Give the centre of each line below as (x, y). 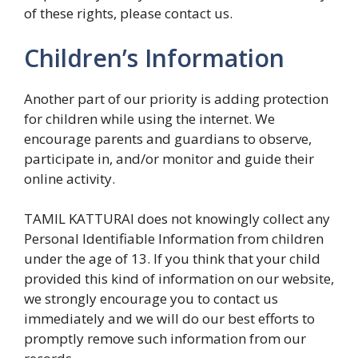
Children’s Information (154, 58)
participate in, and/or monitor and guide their (169, 158)
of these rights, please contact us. (128, 13)
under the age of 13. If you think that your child (172, 259)
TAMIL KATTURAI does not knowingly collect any (177, 219)
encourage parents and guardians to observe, (168, 138)
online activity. (70, 178)
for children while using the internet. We (149, 118)
